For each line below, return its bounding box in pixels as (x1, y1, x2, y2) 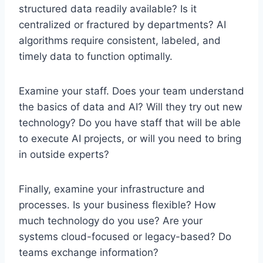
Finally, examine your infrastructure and (19, 183, 205, 195)
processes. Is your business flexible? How (19, 199, 216, 211)
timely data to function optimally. (19, 50, 173, 63)
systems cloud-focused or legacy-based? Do (19, 231, 231, 243)
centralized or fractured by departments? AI (19, 19, 226, 31)
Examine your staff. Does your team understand (19, 85, 244, 97)
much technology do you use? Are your (19, 215, 203, 227)
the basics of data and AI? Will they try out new (19, 101, 242, 113)
